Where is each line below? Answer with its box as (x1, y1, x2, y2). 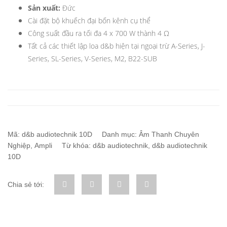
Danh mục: (102, 130, 139, 138)
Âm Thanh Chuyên (139, 130, 199, 138)
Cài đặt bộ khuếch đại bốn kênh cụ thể (28, 16, 150, 25)
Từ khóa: (62, 141, 93, 149)
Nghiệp (8, 141, 30, 149)
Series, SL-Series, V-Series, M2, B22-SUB (28, 54, 157, 63)
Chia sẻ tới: (8, 180, 44, 188)
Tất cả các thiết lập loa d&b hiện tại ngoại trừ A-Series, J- (28, 41, 205, 51)
